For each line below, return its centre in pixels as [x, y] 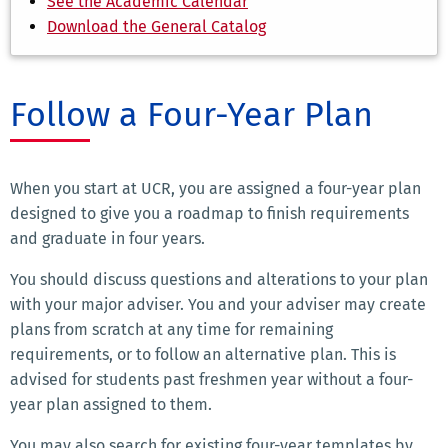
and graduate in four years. [107, 239]
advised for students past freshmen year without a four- [211, 380]
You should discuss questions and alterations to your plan [219, 280]
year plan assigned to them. [113, 405]
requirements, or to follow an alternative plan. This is [203, 355]
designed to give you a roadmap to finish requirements [209, 214]
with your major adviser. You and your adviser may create [218, 305]
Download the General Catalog [156, 27]
